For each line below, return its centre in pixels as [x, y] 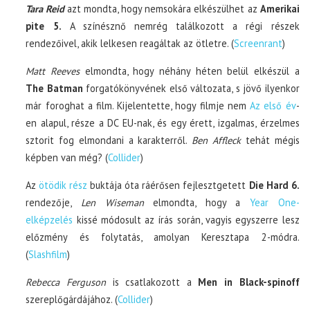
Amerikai [280, 8]
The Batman [54, 88]
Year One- [274, 202]
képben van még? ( [67, 157]
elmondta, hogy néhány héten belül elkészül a [190, 71]
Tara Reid [45, 8]
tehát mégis [270, 140]
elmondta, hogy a [197, 202]
